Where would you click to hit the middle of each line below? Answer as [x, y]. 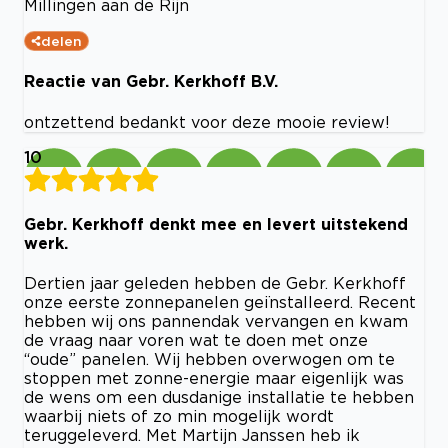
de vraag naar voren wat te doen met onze [196, 340]
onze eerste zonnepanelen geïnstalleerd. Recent [220, 302]
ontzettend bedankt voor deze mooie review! [207, 121]
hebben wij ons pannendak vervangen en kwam [216, 321]
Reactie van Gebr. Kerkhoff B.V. [151, 81]
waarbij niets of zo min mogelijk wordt [179, 416]
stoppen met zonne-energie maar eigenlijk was [214, 378]
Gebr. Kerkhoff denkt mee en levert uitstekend [216, 223]
